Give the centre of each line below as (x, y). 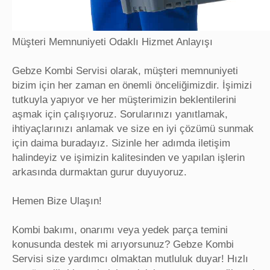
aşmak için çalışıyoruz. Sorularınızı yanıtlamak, (120, 114)
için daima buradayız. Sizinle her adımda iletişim (121, 143)
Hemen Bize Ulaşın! (57, 201)
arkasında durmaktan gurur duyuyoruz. (99, 172)
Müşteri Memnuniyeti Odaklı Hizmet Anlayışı (112, 42)
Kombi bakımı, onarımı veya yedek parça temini (120, 230)
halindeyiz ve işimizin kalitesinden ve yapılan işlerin (128, 158)
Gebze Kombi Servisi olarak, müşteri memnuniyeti (125, 71)
